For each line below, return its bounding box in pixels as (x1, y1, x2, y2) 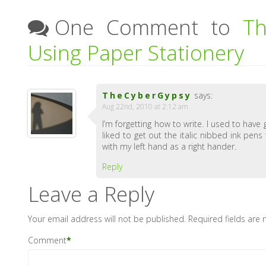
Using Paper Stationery (28, 39, 245, 66)
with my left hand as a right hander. (102, 141, 237, 152)
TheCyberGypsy (102, 90, 192, 101)
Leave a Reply (28, 180, 155, 208)
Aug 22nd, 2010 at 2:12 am (102, 102, 189, 112)
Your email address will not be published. (28, 213, 186, 224)
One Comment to (55, 13, 243, 41)
